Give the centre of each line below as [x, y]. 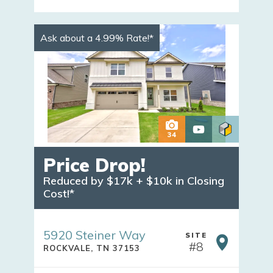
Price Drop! [94, 165]
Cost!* [59, 194]
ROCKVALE [67, 248]
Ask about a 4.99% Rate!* [97, 38]
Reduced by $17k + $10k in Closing [135, 181]
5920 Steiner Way [94, 235]
